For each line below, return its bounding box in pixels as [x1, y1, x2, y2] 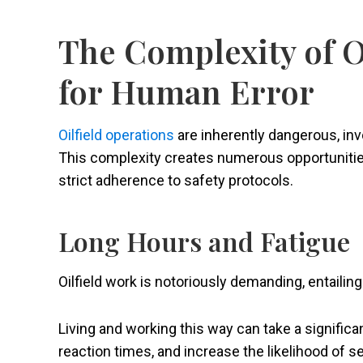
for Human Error [58, 70, 322, 113]
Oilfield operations [58, 126, 174, 144]
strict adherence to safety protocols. [58, 172, 297, 190]
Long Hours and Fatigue [58, 224, 350, 259]
